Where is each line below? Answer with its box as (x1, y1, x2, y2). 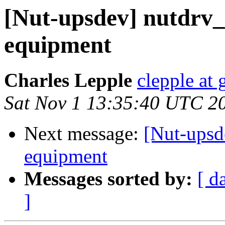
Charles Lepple (4, 69, 132, 91)
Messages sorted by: (24, 168, 192, 190)
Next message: (24, 123, 144, 145)
